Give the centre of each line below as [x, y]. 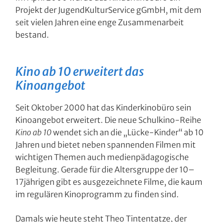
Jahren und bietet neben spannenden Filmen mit [106, 145]
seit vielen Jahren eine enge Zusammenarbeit [100, 22]
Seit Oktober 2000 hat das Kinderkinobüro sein [104, 108]
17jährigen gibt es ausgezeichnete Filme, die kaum [109, 182]
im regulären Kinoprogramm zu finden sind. [97, 194]
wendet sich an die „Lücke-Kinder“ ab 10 [128, 132]
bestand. [32, 35]
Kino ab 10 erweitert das [80, 72]
